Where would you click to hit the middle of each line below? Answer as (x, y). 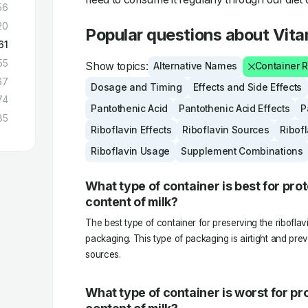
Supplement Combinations (242, 151)
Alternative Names (195, 66)
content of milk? (132, 202)
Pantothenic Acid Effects (234, 109)
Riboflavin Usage (131, 151)
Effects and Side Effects (247, 88)
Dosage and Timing (136, 88)
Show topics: (117, 67)
